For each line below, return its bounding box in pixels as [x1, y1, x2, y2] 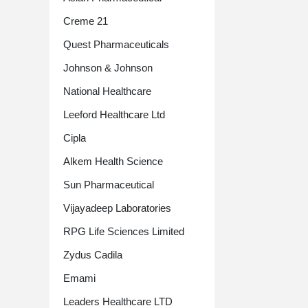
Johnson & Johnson [63, 62, 153, 74]
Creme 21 [63, 15, 108, 27]
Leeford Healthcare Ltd [63, 109, 165, 120]
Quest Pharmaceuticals [63, 38, 169, 50]
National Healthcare [63, 85, 151, 97]
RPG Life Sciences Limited [63, 225, 184, 237]
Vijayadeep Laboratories [63, 202, 171, 214]
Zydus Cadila [63, 249, 122, 261]
